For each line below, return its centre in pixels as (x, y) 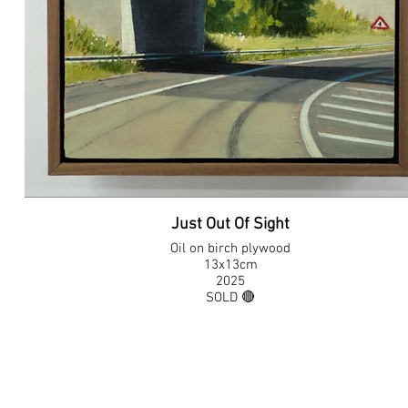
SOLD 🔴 (231, 298)
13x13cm (230, 265)
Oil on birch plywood (231, 249)
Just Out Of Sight (231, 224)
